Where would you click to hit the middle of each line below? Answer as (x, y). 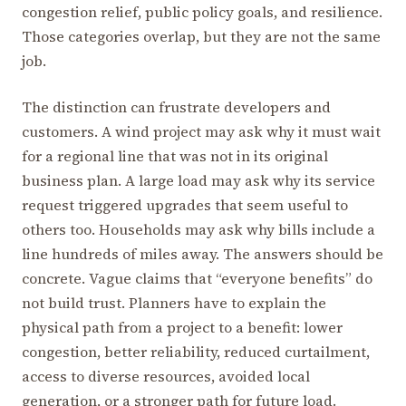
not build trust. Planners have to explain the (174, 302)
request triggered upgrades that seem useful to (185, 204)
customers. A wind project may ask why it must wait (201, 131)
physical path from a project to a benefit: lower (182, 327)
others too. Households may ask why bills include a (198, 229)
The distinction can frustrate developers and (176, 106)
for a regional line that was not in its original (175, 155)
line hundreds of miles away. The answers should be (203, 253)
